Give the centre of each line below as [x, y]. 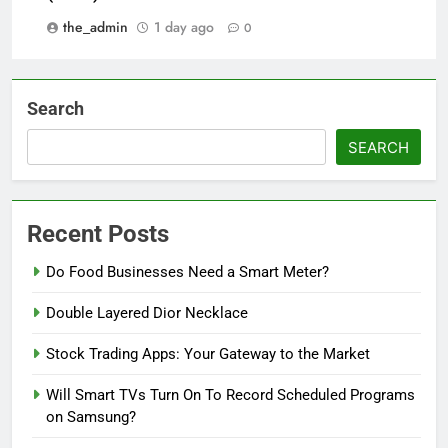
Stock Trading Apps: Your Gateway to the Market [208, 354]
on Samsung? [91, 417]
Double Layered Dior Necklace [147, 313]
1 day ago [184, 27]
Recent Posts [98, 234]
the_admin [95, 27]
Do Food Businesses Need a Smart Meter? [187, 272]
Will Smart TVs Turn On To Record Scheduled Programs [230, 395]
